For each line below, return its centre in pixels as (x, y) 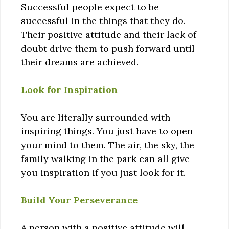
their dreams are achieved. (80, 62)
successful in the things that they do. (103, 20)
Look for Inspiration (70, 89)
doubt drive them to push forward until (108, 48)
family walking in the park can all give (105, 158)
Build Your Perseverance (79, 200)
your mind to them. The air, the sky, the (108, 145)
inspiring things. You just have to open (107, 131)
